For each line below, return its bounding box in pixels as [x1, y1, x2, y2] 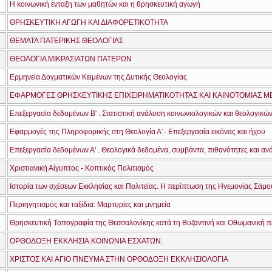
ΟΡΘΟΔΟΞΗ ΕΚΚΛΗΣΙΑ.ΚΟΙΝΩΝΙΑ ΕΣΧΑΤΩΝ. [10, 237, 163, 246]
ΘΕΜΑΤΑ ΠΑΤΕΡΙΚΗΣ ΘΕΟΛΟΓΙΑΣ [10, 36, 123, 46]
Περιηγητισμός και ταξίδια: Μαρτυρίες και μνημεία [10, 200, 171, 209]
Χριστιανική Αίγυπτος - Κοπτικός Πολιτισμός [10, 164, 154, 173]
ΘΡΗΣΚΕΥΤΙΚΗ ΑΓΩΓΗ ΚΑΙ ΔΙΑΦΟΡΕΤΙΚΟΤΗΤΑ [10, 18, 168, 27]
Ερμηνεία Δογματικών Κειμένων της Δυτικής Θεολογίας [10, 73, 187, 82]
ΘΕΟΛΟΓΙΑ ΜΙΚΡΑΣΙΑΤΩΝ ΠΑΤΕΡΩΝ [10, 55, 132, 64]
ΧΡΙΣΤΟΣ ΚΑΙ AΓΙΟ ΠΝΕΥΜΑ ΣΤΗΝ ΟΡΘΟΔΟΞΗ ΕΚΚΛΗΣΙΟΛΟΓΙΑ [10, 255, 228, 264]
